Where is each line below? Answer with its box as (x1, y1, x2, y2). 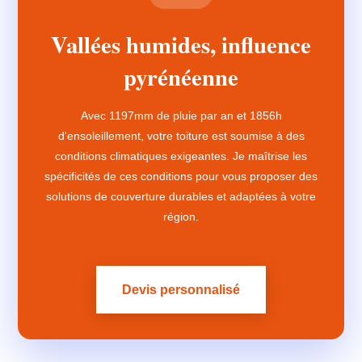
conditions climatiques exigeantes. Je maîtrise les (55, 149, 307, 162)
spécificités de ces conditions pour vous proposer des (44, 170, 318, 183)
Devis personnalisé (122, 283, 240, 297)
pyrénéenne (124, 60, 238, 94)
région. (163, 210, 199, 223)
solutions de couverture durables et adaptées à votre (46, 190, 316, 203)
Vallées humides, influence (51, 27, 311, 61)
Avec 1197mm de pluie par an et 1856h (80, 109, 282, 122)
